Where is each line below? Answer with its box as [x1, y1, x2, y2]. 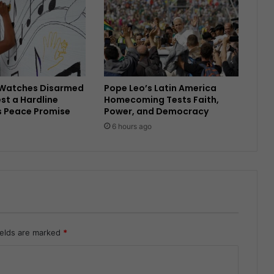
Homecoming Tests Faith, [103, 93, 219, 106]
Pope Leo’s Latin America [103, 81, 217, 94]
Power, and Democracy [103, 105, 209, 117]
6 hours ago [111, 121, 152, 131]
